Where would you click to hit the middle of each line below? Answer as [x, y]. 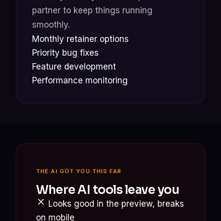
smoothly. [51, 24]
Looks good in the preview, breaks [115, 203]
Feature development [74, 66]
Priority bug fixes [65, 53]
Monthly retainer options [80, 39]
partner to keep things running [92, 10]
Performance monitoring [80, 80]
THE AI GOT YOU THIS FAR [79, 171]
